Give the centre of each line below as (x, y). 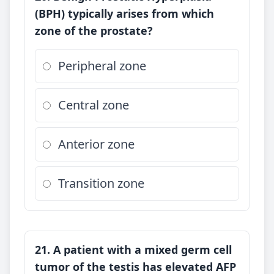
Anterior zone (96, 144)
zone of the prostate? (94, 31)
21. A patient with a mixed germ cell (133, 250)
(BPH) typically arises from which (124, 13)
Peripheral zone (102, 66)
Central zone (94, 105)
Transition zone (101, 183)
